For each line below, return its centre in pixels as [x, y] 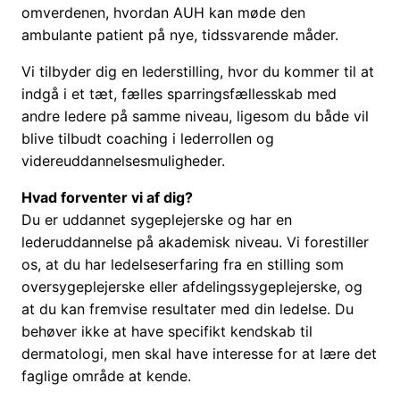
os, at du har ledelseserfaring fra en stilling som [183, 265]
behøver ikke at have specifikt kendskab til [167, 332]
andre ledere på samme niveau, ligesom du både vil [195, 117]
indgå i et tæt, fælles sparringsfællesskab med [179, 94]
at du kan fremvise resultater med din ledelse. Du [187, 309]
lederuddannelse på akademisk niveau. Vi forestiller [195, 242]
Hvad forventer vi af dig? [107, 198]
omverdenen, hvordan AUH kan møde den [163, 13]
